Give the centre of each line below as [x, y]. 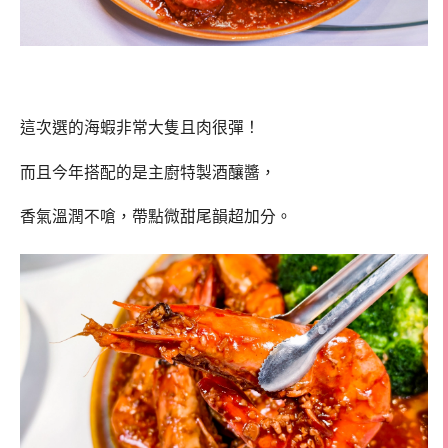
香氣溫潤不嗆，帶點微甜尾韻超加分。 [156, 217]
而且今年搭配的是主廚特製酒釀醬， [148, 172]
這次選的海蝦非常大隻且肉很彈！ [140, 127]
